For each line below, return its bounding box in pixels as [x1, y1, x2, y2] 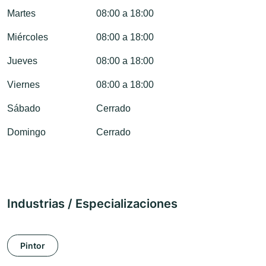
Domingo [7, 127, 46, 138]
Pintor [20, 240, 45, 251]
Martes [7, 8, 36, 19]
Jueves [7, 56, 37, 66]
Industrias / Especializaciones [7, 197, 178, 211]
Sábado [7, 103, 40, 114]
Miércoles [7, 32, 48, 43]
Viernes [7, 80, 40, 90]
